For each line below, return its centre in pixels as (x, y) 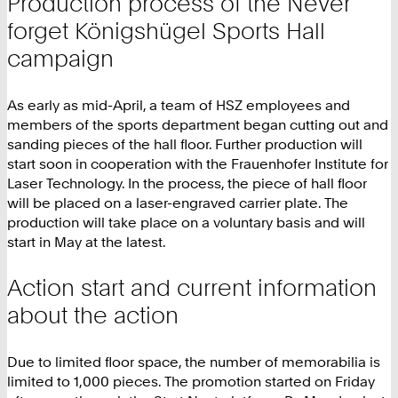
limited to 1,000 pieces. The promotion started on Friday (191, 381)
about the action (93, 315)
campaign (60, 58)
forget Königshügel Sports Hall (166, 30)
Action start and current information (192, 288)
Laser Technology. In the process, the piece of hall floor (187, 183)
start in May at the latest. (87, 241)
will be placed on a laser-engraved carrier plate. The (178, 202)
